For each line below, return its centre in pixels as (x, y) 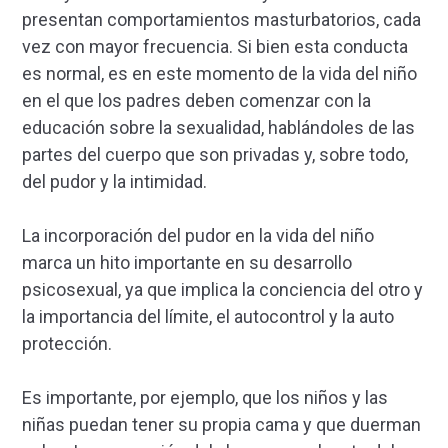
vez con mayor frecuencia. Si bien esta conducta (215, 47)
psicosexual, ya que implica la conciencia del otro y (222, 290)
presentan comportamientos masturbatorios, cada (221, 20)
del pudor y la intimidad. (116, 182)
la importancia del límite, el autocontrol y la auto (208, 317)
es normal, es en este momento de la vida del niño (219, 74)
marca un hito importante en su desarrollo (187, 263)
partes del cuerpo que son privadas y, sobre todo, (215, 155)
